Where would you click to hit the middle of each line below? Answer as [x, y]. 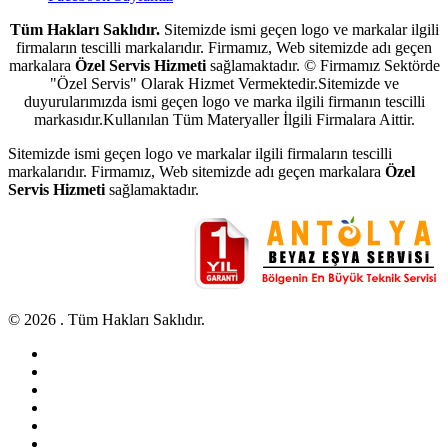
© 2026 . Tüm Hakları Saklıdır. [106, 319]
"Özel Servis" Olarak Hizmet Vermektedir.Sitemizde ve [224, 83]
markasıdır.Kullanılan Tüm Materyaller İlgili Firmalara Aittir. [224, 119]
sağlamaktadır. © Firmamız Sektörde [322, 65]
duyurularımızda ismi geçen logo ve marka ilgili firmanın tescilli [224, 101]
